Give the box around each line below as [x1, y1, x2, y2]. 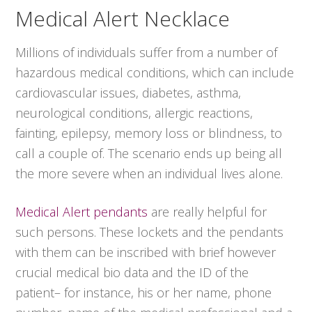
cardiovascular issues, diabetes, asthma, [15, 84, 242, 102]
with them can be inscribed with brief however [15, 244, 276, 261]
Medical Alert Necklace [15, 4, 231, 33]
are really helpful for [148, 203, 267, 221]
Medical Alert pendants [15, 203, 148, 221]
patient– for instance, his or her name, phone [15, 284, 272, 302]
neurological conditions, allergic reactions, [15, 104, 253, 122]
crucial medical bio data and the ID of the [15, 264, 249, 281]
